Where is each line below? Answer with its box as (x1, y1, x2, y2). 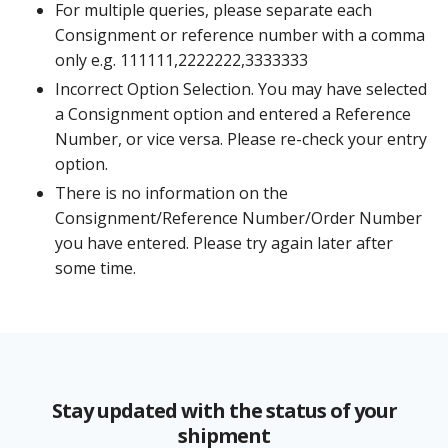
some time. (55, 256, 136, 279)
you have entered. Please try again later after (55, 231, 393, 254)
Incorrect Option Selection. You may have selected (55, 77, 427, 100)
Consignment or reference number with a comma (55, 23, 425, 46)
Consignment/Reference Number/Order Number (55, 206, 422, 229)
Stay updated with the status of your (51, 396, 397, 424)
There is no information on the (55, 181, 288, 204)
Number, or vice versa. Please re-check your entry (55, 127, 427, 150)
